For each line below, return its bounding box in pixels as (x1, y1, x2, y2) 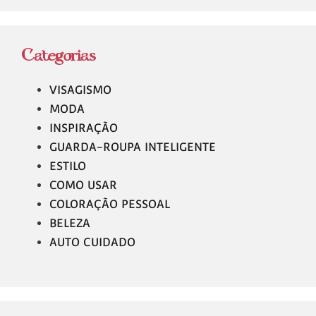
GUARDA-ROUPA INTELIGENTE (49, 140, 216, 154)
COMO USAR (49, 178, 117, 192)
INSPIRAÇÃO (49, 121, 118, 135)
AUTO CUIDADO (49, 235, 135, 249)
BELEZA (49, 216, 90, 230)
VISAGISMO (49, 83, 111, 97)
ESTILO (49, 159, 86, 173)
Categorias (21, 49, 96, 63)
